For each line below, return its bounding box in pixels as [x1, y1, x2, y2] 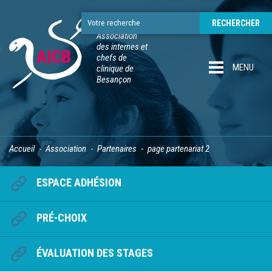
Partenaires [97, 143, 137, 155]
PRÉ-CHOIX [36, 211, 87, 225]
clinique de [97, 63, 134, 74]
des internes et [97, 41, 148, 52]
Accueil [9, 143, 35, 155]
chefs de [97, 52, 127, 63]
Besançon [97, 74, 131, 85]
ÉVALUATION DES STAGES [36, 246, 153, 260]
